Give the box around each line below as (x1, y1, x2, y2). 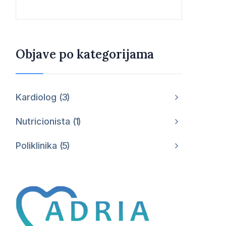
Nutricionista (16, 116, 73, 127)
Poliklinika (16, 140, 60, 151)
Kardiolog (16, 92, 59, 102)
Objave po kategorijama (16, 46, 154, 62)
